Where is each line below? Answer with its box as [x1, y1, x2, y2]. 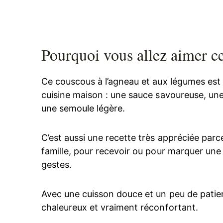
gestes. [41, 159, 72, 170]
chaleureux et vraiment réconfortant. [41, 202, 198, 213]
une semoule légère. [41, 103, 125, 113]
